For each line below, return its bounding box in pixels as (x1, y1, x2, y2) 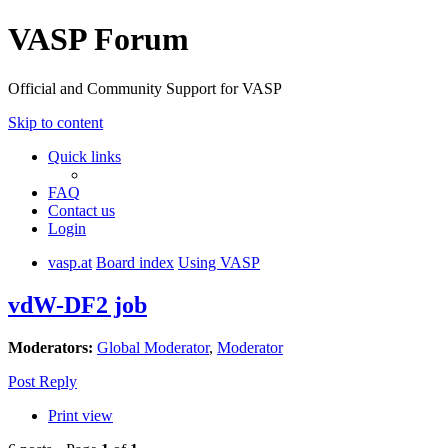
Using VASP (178, 253, 260, 271)
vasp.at (48, 253, 92, 271)
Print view (48, 406, 113, 424)
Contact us (48, 201, 115, 219)
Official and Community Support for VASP (8, 79, 282, 97)
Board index (96, 253, 174, 271)
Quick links (48, 147, 121, 165)
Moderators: (8, 338, 93, 356)
